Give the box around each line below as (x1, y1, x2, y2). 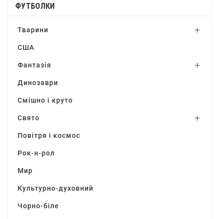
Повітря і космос (18, 131, 80, 139)
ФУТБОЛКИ (15, 1, 55, 11)
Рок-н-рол (18, 149, 55, 157)
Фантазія (18, 61, 51, 69)
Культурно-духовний (18, 184, 93, 192)
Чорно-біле (18, 202, 59, 210)
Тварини (18, 26, 48, 34)
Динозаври (18, 79, 58, 87)
